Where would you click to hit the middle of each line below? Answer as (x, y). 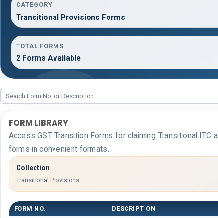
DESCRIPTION (134, 209)
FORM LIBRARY (38, 123)
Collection (33, 168)
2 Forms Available (48, 59)
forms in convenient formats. (59, 150)
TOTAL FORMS (40, 46)
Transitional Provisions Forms (70, 17)
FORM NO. (30, 209)
